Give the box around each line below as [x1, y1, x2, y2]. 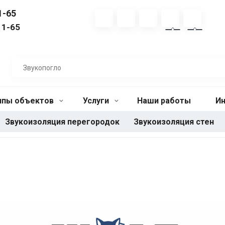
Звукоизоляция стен [134, 117, 214, 127]
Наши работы [137, 96, 191, 105]
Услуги [83, 96, 111, 105]
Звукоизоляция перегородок [5, 117, 120, 127]
